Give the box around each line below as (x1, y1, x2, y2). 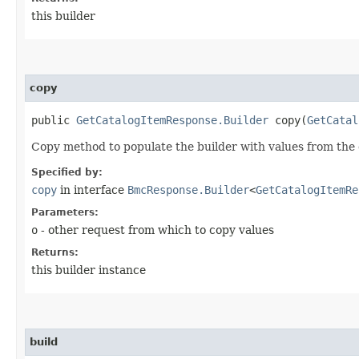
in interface (57, 183, 127, 196)
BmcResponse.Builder (127, 183, 249, 196)
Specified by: (31, 166, 103, 178)
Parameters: (31, 206, 99, 218)
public (31, 113, 76, 127)
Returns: (31, 246, 79, 258)
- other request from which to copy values (38, 223, 274, 236)
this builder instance (31, 263, 146, 276)
